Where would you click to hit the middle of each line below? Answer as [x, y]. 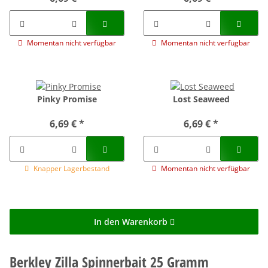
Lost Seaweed [201, 99]
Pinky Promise [67, 99]
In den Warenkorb [132, 221]
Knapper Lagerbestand [71, 169]
